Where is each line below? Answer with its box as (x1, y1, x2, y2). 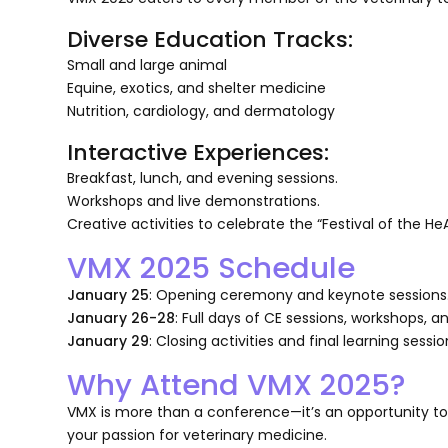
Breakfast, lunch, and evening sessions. (67, 167, 339, 188)
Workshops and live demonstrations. (67, 190, 321, 211)
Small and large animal (67, 54, 228, 75)
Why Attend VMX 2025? (67, 363, 406, 405)
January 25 (67, 284, 150, 305)
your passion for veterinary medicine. (67, 424, 328, 445)
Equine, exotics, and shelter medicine (67, 77, 327, 98)
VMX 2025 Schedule (67, 246, 356, 288)
